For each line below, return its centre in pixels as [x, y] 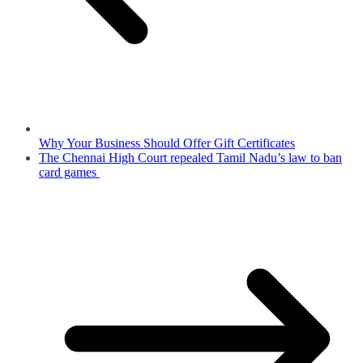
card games [69, 173]
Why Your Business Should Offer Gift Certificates [167, 143]
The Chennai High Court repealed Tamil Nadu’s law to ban [190, 158]
